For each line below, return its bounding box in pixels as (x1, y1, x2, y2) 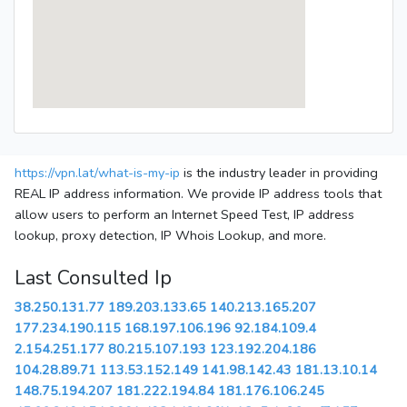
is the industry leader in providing (180, 164, 378, 183)
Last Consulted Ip (15, 264, 172, 293)
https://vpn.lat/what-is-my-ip (15, 164, 180, 183)
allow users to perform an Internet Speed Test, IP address (15, 205, 354, 224)
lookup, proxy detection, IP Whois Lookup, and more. (15, 226, 326, 245)
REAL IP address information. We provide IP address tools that (15, 184, 382, 203)
